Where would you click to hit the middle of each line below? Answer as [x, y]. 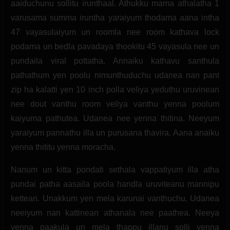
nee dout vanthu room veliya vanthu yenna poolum [115, 104]
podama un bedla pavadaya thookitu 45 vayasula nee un [115, 46]
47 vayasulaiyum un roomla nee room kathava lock [115, 32]
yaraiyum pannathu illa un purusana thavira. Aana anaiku [115, 132]
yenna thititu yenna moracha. [63, 147]
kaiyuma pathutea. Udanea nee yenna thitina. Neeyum [115, 118]
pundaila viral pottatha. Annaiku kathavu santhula [115, 61]
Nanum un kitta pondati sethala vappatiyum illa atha [115, 169]
